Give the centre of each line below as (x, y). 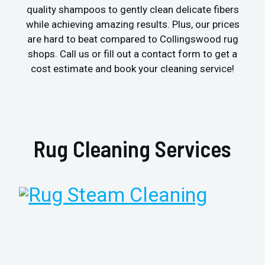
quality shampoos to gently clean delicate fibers (132, 9)
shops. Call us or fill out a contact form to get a (132, 54)
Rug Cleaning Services (132, 148)
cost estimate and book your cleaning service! (132, 68)
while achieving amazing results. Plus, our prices (132, 24)
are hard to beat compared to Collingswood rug (132, 39)
